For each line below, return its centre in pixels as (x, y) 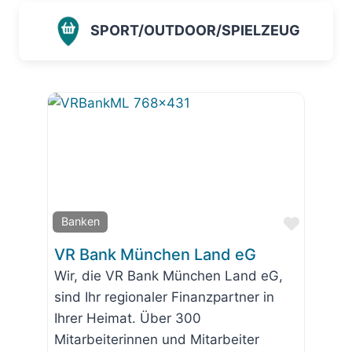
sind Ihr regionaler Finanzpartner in (164, 297)
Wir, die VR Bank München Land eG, (169, 275)
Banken (80, 222)
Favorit (324, 223)
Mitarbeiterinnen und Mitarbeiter (157, 339)
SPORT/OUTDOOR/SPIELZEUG (195, 31)
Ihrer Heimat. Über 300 (128, 318)
